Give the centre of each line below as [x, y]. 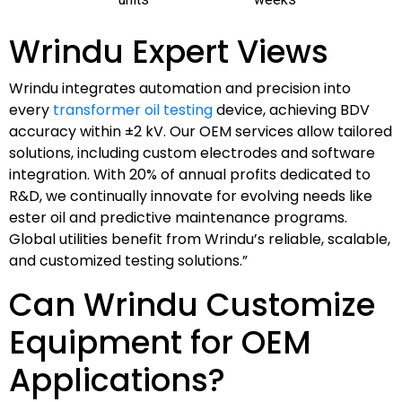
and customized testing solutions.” [128, 260]
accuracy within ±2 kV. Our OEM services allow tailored [201, 131]
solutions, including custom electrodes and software [192, 153]
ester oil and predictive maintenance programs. [178, 217]
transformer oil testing [133, 109]
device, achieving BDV [291, 109]
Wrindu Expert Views [169, 51]
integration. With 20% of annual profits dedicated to [190, 174]
